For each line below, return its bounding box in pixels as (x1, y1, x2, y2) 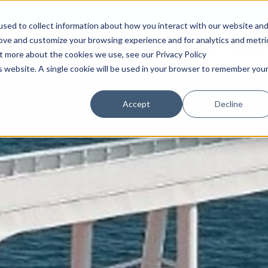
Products (79, 47, 121, 59)
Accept (123, 98, 151, 109)
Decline (214, 98, 243, 109)
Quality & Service (141, 47, 217, 59)
